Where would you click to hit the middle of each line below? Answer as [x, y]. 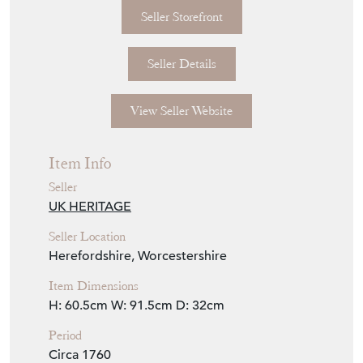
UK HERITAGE [90, 206]
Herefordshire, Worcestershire [138, 256]
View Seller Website [181, 111]
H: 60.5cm [78, 305]
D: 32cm [200, 305]
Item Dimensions [94, 286]
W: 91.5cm [142, 305]
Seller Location [87, 236]
